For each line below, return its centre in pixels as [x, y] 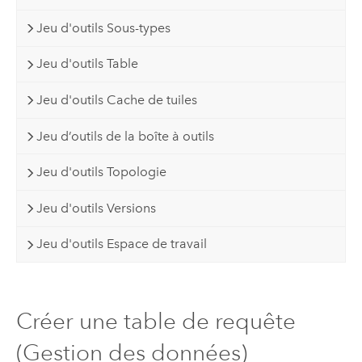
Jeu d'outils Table [88, 64]
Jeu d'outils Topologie [102, 172]
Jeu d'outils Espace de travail [122, 244]
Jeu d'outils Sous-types [104, 27]
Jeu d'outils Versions [97, 208]
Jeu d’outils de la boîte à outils [126, 136]
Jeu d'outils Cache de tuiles [117, 100]
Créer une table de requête [156, 321]
